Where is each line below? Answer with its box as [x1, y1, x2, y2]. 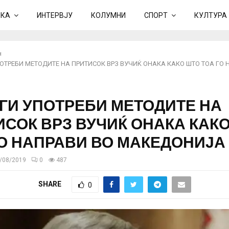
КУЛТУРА [194, 11, 227, 19]
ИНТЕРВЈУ [37, 11, 73, 19]
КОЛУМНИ [91, 11, 126, 19]
